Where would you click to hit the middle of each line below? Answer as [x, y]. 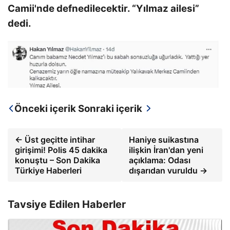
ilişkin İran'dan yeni [166, 150]
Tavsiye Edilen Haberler [67, 205]
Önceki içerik [45, 109]
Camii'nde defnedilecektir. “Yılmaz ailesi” [103, 9]
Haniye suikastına [164, 140]
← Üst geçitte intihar [55, 140]
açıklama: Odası [159, 160]
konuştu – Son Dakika [57, 160]
